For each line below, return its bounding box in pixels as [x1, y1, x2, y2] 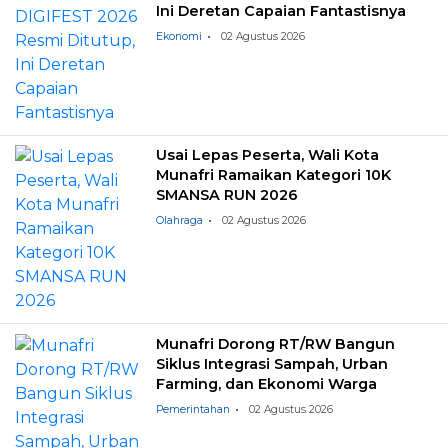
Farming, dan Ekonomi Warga [156, 374, 378, 393]
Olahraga [156, 214, 204, 228]
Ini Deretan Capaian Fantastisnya [156, 2, 407, 21]
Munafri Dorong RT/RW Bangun [156, 334, 396, 353]
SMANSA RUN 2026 [156, 186, 299, 205]
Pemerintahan [156, 402, 231, 416]
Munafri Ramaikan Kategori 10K [156, 166, 392, 185]
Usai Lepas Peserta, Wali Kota [156, 146, 380, 165]
